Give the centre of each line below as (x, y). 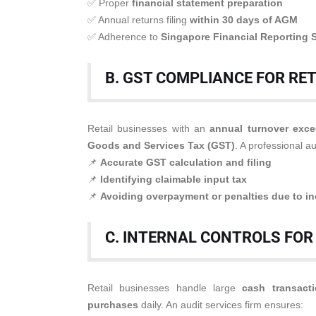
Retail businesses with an (149, 128)
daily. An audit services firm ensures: (221, 305)
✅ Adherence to (124, 37)
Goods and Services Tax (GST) (161, 145)
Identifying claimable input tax (174, 179)
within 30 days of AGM (244, 20)
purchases (113, 305)
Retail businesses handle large (165, 288)
